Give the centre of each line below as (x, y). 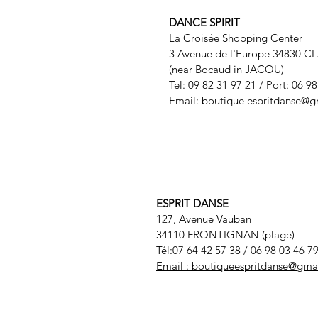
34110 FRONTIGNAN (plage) (225, 235)
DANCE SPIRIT (204, 23)
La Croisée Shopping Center (236, 38)
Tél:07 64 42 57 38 (200, 251)
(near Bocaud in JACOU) (226, 70)
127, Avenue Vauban (204, 219)
